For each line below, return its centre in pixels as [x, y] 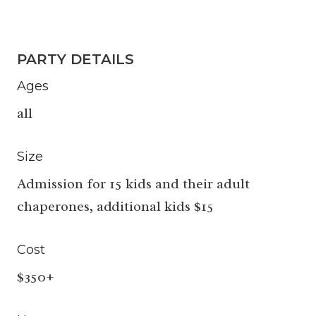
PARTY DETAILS [75, 60]
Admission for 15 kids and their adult [133, 184]
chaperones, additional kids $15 [115, 207]
